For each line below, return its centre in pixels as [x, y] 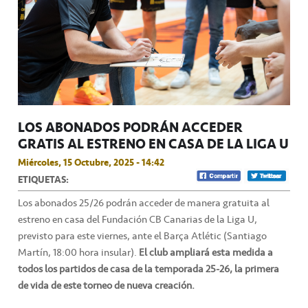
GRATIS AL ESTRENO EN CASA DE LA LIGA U [153, 144]
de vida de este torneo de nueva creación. [106, 286]
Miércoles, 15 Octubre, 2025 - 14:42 [91, 163]
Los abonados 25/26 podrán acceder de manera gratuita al [144, 203]
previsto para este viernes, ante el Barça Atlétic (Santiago [142, 236]
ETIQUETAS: [43, 180]
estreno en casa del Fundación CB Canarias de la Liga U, [137, 220]
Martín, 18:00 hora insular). [77, 253]
